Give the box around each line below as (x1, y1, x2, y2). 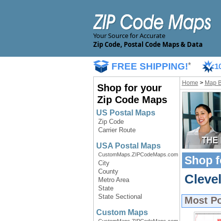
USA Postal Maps (96, 142, 161, 150)
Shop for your (97, 82, 162, 93)
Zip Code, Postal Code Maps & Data (93, 40, 203, 49)
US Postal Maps (96, 109, 155, 117)
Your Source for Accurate (93, 31, 165, 40)
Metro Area (98, 176, 129, 184)
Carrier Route (98, 126, 136, 134)
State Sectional (98, 193, 142, 200)
